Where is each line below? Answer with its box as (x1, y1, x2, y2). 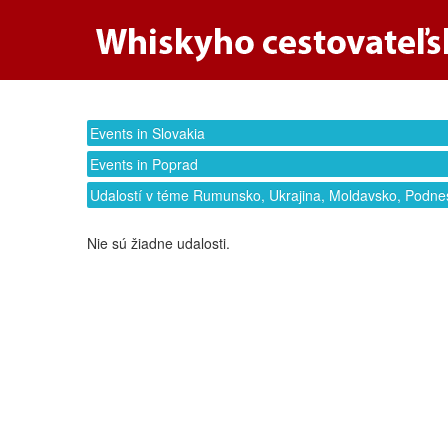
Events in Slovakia (90, 123, 205, 143)
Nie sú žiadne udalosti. (87, 233, 230, 253)
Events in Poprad (90, 154, 198, 174)
